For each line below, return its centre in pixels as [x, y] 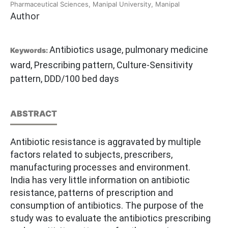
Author [25, 16]
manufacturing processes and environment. [101, 167]
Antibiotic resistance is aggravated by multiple [106, 142]
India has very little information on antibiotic [100, 180]
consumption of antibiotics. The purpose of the [107, 206]
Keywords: [30, 50]
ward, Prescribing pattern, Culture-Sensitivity [102, 65]
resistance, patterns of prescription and [92, 193]
